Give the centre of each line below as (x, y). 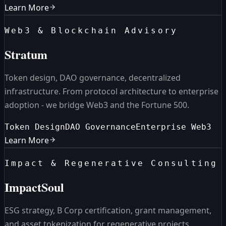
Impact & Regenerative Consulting (111, 163)
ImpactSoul (34, 187)
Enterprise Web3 (174, 127)
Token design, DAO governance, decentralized (93, 78)
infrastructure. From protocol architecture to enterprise (111, 92)
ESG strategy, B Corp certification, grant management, (108, 211)
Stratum (26, 54)
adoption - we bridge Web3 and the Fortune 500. (97, 105)
